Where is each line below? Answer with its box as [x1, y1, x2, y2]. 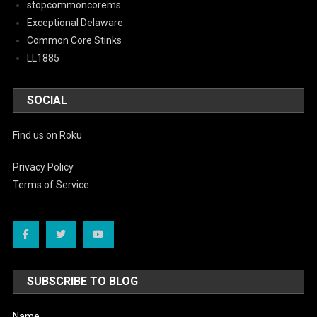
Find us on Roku [13, 129, 83, 141]
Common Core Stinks [27, 34, 122, 46]
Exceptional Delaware [27, 16, 124, 28]
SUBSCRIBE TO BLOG [27, 274, 139, 288]
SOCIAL [27, 93, 68, 107]
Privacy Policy [13, 161, 74, 173]
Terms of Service [13, 178, 90, 190]
